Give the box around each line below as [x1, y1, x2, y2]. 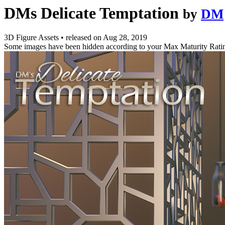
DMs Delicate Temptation [4, 4, 179, 22]
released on [66, 33, 103, 42]
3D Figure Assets [4, 33, 61, 42]
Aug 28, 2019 [103, 33, 147, 42]
